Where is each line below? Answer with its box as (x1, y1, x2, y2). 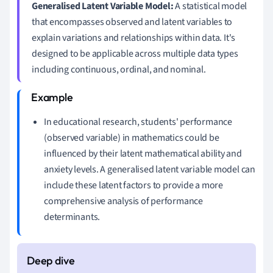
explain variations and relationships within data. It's (32, 30, 236, 44)
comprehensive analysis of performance (44, 194, 203, 208)
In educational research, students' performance (44, 115, 232, 129)
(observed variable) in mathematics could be (44, 130, 219, 144)
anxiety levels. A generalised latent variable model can (44, 162, 255, 176)
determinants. (44, 210, 101, 224)
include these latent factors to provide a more (44, 178, 223, 192)
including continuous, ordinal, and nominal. (32, 62, 206, 76)
